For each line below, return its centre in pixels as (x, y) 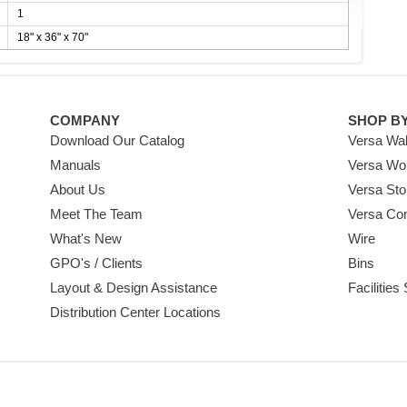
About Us (77, 189)
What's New (85, 238)
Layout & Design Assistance (133, 288)
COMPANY (84, 120)
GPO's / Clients (96, 263)
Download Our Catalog (117, 140)
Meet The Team (96, 214)
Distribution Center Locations (135, 312)
